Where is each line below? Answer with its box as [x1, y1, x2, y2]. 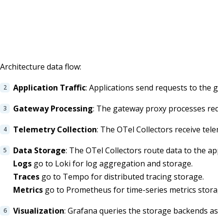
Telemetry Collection [13, 124, 97, 135]
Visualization [13, 205, 64, 216]
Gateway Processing [13, 103, 93, 114]
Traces [13, 171, 39, 182]
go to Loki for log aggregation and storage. [32, 158, 193, 169]
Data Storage [13, 145, 66, 156]
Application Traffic [13, 82, 86, 93]
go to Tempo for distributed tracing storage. [39, 171, 204, 182]
